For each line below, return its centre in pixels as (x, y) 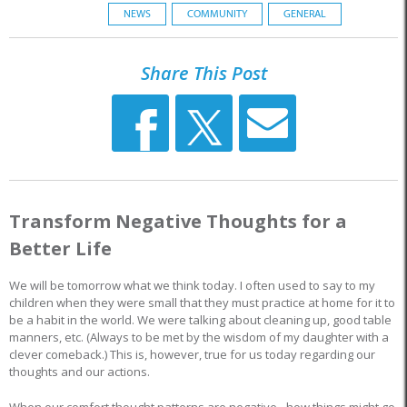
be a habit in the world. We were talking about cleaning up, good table (200, 320)
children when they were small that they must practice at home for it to (202, 303)
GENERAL (304, 14)
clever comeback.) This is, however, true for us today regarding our (192, 354)
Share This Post (203, 73)
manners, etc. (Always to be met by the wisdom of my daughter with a (199, 337)
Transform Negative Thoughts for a (178, 221)
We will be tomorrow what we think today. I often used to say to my (192, 285)
